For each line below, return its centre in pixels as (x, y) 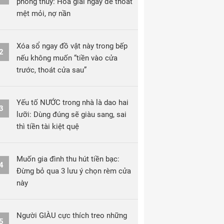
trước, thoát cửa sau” (51, 70)
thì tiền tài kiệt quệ (48, 126)
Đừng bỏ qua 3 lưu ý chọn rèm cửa (74, 171)
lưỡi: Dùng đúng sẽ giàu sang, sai (71, 114)
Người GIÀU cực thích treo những (72, 215)
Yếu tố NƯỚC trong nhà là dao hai (72, 102)
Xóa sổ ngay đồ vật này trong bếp (72, 46)
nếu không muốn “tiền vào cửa (67, 58)
